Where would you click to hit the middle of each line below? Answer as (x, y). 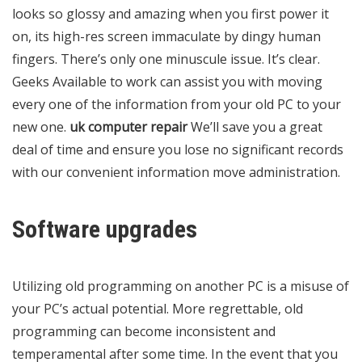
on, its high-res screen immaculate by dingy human (166, 36)
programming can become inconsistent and (144, 331)
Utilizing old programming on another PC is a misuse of (181, 286)
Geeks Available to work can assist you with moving (167, 81)
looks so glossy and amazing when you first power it (170, 13)
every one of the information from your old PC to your (177, 104)
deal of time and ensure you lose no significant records (178, 149)
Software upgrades (105, 229)
